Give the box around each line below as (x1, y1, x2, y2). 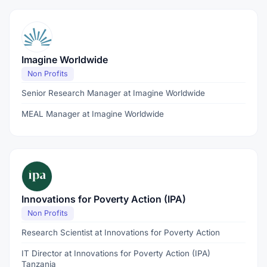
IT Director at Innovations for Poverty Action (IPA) (21, 249, 210, 258)
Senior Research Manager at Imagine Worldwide (21, 88, 205, 98)
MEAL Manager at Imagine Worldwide (21, 109, 164, 119)
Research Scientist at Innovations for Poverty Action (21, 228, 220, 237)
